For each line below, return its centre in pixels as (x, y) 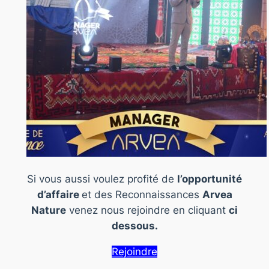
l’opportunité (210, 179)
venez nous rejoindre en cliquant (147, 210)
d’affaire (59, 194)
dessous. (134, 225)
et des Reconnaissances (142, 194)
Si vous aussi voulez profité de (102, 179)
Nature (49, 210)
